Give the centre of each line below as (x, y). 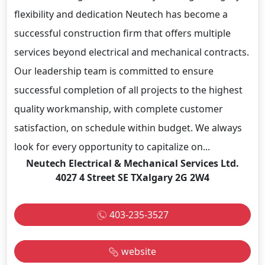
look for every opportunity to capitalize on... (112, 146)
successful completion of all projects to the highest (128, 90)
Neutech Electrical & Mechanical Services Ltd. (132, 163)
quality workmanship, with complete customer (119, 109)
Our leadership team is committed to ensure (114, 71)
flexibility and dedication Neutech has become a (121, 14)
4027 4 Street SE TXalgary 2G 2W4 (132, 177)
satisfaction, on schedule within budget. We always (128, 127)
